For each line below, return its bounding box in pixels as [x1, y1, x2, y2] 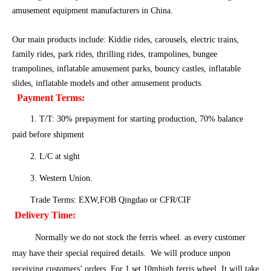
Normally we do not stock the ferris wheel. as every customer [30, 233, 246, 243]
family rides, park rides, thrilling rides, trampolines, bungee [12, 50, 217, 59]
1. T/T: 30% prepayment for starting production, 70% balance [30, 114, 243, 124]
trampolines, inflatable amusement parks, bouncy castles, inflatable [12, 64, 241, 74]
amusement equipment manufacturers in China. [12, 6, 175, 16]
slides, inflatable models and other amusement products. [12, 79, 206, 88]
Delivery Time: [15, 210, 76, 221]
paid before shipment [12, 130, 84, 140]
